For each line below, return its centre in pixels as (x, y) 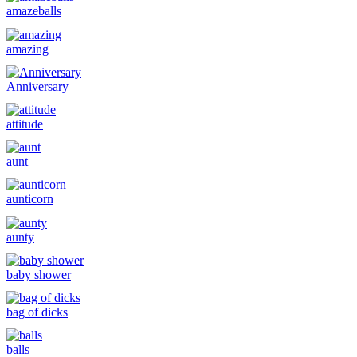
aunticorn (30, 199)
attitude (25, 124)
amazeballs (34, 11)
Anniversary (37, 86)
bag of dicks (37, 312)
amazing (27, 49)
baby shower (39, 274)
